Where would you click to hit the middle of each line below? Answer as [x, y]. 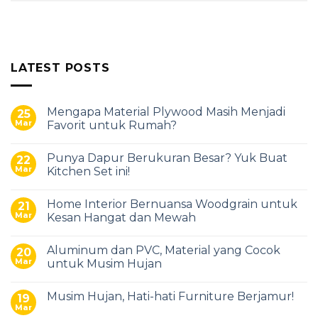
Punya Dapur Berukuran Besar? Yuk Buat [167, 158]
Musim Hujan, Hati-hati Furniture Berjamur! [170, 296]
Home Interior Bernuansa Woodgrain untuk [172, 204]
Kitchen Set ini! [88, 171]
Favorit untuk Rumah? [112, 125]
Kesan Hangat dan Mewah [121, 217]
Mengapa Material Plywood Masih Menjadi [166, 111]
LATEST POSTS [60, 68]
